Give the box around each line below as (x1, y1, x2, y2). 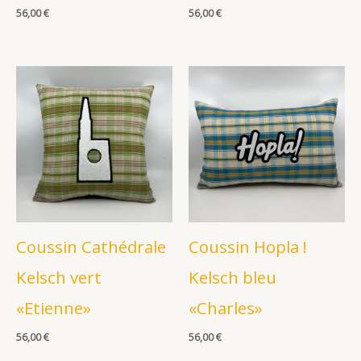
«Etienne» (16, 297, 91, 319)
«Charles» (189, 297, 263, 319)
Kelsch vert (16, 266, 102, 288)
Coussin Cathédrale (16, 235, 166, 258)
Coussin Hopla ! (189, 235, 307, 258)
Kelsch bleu (189, 266, 276, 288)
